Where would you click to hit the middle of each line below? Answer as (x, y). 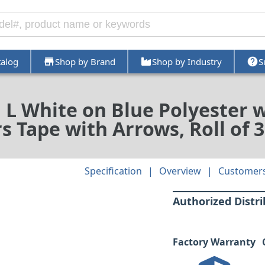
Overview (180, 171)
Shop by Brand (85, 61)
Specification (113, 171)
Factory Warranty (214, 242)
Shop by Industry (187, 61)
